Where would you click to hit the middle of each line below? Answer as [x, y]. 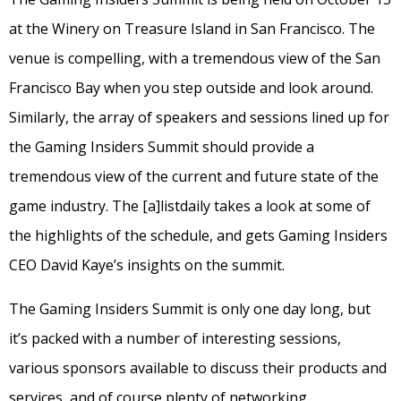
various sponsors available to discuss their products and [198, 368]
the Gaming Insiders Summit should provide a [162, 147]
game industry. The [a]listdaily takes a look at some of [190, 206]
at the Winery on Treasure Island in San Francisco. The [192, 29]
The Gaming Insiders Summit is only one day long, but [190, 309]
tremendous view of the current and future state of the [194, 177]
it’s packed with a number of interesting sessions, [175, 339]
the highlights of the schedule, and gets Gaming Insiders [198, 236]
